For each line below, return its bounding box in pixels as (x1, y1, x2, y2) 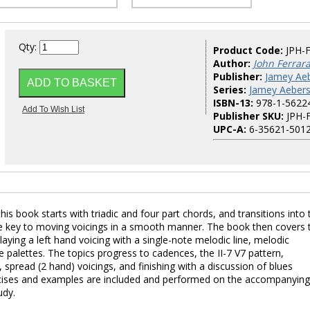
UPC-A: (213, 122, 246, 136)
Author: (213, 57, 250, 70)
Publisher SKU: (213, 109, 284, 122)
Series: (213, 83, 246, 96)
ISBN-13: (213, 96, 253, 109)
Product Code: (213, 44, 286, 57)
